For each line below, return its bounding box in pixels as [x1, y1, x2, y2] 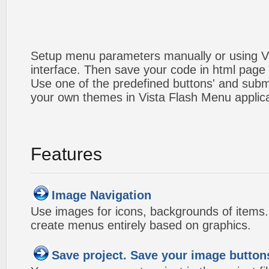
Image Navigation [52, 189, 151, 202]
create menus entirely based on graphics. [31, 219, 251, 232]
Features [31, 144, 102, 164]
